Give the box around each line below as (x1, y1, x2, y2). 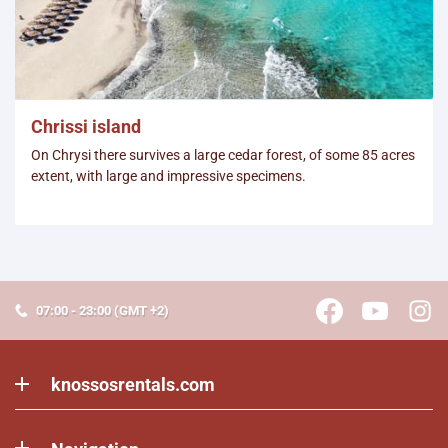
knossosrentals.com (51, 374, 215, 396)
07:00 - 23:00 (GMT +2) (36, 303, 169, 319)
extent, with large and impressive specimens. (31, 168, 306, 185)
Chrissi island (31, 116, 141, 138)
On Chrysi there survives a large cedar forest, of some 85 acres (31, 147, 415, 164)
